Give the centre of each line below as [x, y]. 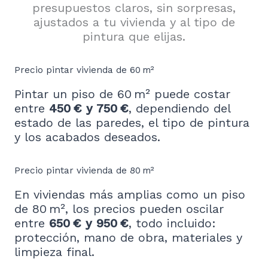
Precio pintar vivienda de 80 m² [84, 171]
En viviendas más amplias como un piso [130, 195]
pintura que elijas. [134, 37]
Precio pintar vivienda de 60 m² [84, 70]
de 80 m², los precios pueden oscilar [119, 209]
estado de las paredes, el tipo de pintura [132, 123]
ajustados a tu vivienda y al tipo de [134, 22]
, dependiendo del [179, 109]
